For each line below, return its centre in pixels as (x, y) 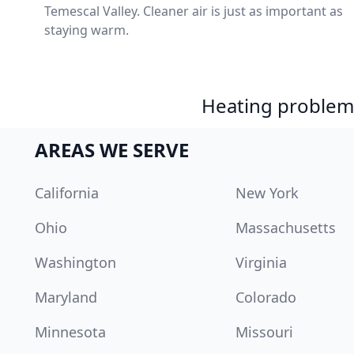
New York (267, 193)
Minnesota (70, 332)
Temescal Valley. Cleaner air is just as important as (194, 11)
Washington (75, 262)
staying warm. (87, 30)
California (67, 193)
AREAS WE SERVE (112, 150)
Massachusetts (286, 228)
